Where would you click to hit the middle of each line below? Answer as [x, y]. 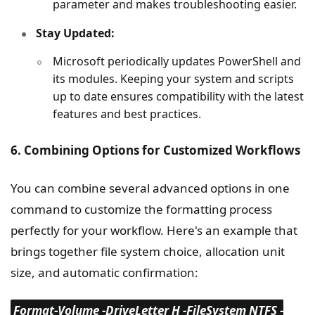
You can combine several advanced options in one [150, 188]
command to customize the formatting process [141, 209]
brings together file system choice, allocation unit [148, 251]
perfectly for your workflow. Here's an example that [154, 230]
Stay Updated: [75, 33]
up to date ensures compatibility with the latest [178, 96]
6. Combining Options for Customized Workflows [155, 150]
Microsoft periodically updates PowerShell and [177, 61]
